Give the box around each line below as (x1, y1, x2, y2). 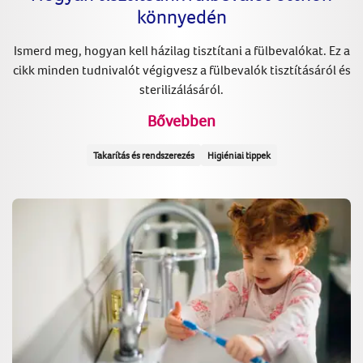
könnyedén (136, 3, 227, 28)
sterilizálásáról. (139, 80, 224, 97)
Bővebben (147, 110, 216, 131)
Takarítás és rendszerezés (92, 149, 194, 162)
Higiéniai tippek (207, 149, 271, 162)
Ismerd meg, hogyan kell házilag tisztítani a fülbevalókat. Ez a (13, 41, 350, 58)
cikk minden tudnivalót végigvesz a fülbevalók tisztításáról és (12, 61, 351, 78)
